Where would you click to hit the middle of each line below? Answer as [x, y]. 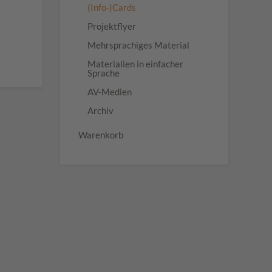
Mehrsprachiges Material [138, 45]
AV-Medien [109, 92]
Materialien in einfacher [135, 64]
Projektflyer [111, 26]
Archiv [100, 110]
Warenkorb [100, 135]
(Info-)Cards [111, 7]
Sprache [103, 73]
